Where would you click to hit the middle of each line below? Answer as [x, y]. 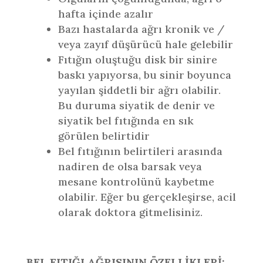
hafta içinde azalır [105, 14]
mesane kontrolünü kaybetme [136, 182]
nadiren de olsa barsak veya [130, 166]
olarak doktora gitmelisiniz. [130, 212]
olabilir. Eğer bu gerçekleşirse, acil [147, 197]
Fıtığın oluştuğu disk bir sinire [137, 60]
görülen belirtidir [104, 136]
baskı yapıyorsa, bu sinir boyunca [144, 75]
